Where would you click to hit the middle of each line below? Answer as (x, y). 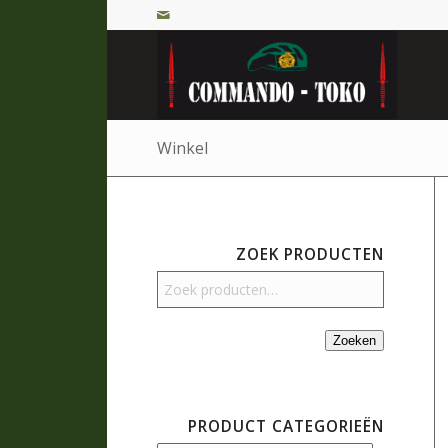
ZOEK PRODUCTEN (310, 254)
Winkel (182, 148)
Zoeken (355, 340)
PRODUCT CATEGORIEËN (286, 426)
